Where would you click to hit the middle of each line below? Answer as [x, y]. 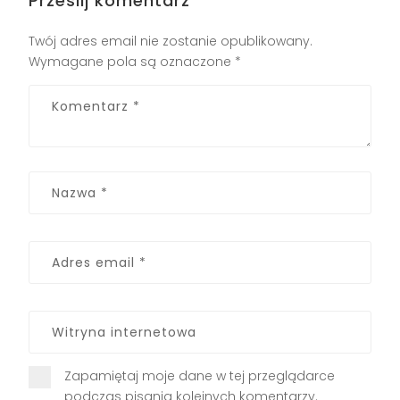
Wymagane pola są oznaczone [132, 61]
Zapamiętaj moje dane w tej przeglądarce [200, 375]
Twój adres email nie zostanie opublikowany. [171, 41]
